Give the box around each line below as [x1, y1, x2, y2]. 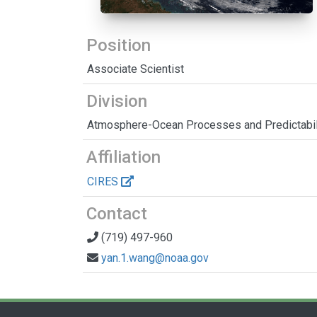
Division [86, 91, 147, 112]
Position [86, 35, 151, 56]
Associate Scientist [87, 62, 184, 76]
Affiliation [86, 147, 161, 168]
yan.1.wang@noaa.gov [101, 251, 209, 265]
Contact [86, 204, 147, 224]
